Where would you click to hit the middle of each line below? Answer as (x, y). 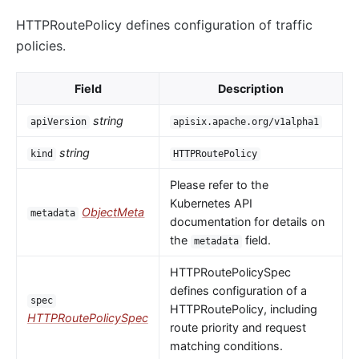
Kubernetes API (211, 204)
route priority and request (238, 328)
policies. (41, 46)
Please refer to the (219, 185)
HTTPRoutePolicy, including (243, 309)
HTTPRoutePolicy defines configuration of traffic (164, 25)
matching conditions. (226, 346)
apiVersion (59, 122)
